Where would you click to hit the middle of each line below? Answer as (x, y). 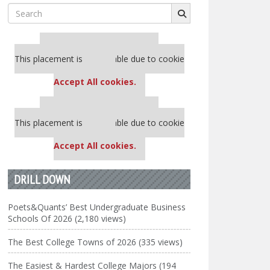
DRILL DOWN (42, 179)
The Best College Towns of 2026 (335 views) (96, 242)
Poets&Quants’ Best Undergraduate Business (97, 207)
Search (21, 9)
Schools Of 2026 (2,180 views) (67, 218)
